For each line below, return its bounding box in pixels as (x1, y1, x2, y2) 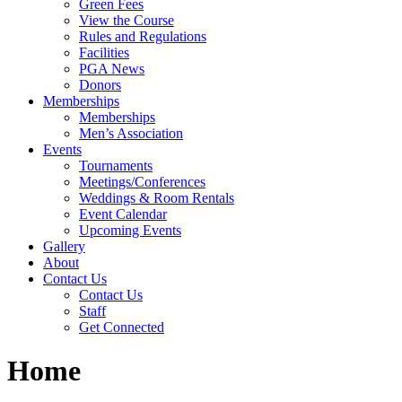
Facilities (79, 45, 129, 60)
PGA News (79, 61, 144, 76)
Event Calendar (79, 206, 167, 222)
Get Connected (79, 319, 164, 335)
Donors (79, 77, 121, 92)
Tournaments (79, 158, 153, 173)
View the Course (79, 13, 174, 28)
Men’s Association (79, 126, 183, 141)
